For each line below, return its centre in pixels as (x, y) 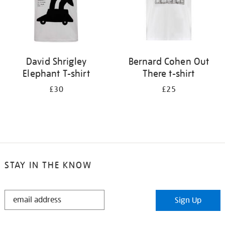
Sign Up (188, 200)
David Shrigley (56, 61)
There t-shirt (169, 73)
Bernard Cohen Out (169, 61)
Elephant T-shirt (56, 73)
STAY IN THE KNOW (48, 165)
